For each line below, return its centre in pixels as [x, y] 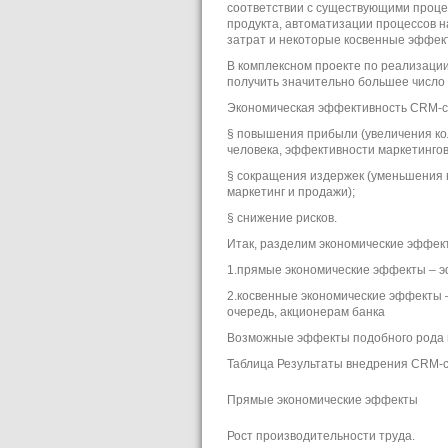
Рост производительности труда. [321, 435]
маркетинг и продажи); [291, 191]
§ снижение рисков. [282, 217]
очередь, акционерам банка [306, 311]
